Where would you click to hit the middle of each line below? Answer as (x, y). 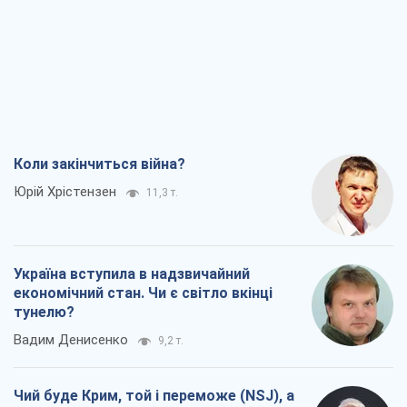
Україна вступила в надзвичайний (132, 274)
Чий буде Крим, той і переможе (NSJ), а (154, 396)
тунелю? (44, 313)
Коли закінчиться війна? (99, 164)
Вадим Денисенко (71, 340)
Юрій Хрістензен (65, 192)
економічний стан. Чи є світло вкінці (143, 293)
